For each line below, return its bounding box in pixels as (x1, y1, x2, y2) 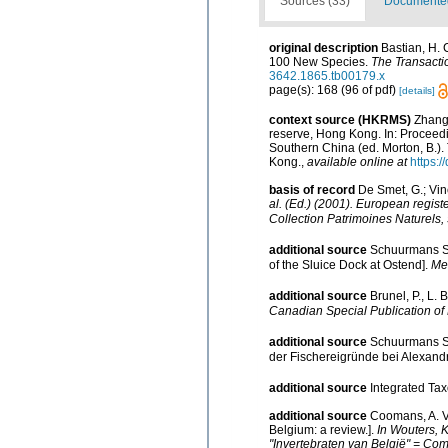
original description (269, 40, 378, 55)
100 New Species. (269, 54, 371, 69)
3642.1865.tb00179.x (269, 68, 385, 83)
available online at (307, 154, 407, 169)
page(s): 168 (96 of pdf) (269, 82, 399, 97)
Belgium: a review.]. (269, 422, 377, 437)
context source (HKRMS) (269, 112, 411, 127)
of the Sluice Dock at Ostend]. (269, 257, 431, 272)
